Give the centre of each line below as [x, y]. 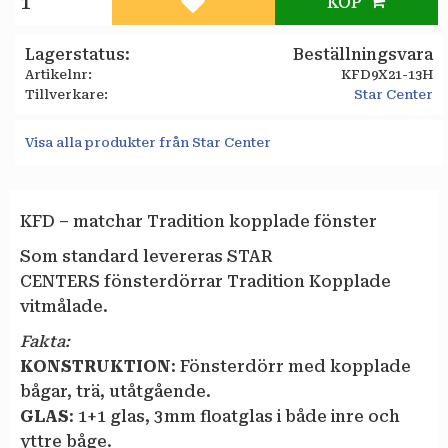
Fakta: [45, 341]
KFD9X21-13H [386, 74]
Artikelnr [56, 74]
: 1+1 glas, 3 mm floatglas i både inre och [234, 416]
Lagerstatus [75, 54]
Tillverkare [64, 94]
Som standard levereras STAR [146, 256]
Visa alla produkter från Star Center [148, 142]
